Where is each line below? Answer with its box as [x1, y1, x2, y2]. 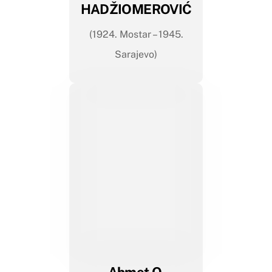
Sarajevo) [115, 49, 157, 61]
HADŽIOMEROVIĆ [80, 1, 192, 18]
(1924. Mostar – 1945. [89, 29, 183, 41]
